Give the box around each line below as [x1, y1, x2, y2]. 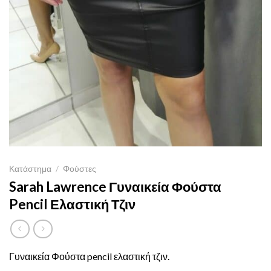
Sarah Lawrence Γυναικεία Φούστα [9, 178, 221, 195]
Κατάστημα [9, 164, 51, 174]
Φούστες [63, 164, 97, 174]
